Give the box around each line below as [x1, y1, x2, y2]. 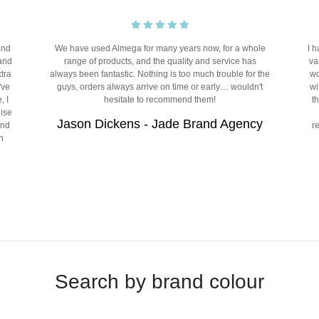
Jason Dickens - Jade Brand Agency [57, 117, 263, 132]
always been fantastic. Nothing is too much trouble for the [50, 69, 271, 80]
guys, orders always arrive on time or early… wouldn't [57, 82, 263, 93]
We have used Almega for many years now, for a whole [54, 43, 266, 54]
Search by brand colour [55, 271, 264, 293]
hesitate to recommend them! [104, 95, 216, 105]
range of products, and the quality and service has [63, 56, 256, 67]
